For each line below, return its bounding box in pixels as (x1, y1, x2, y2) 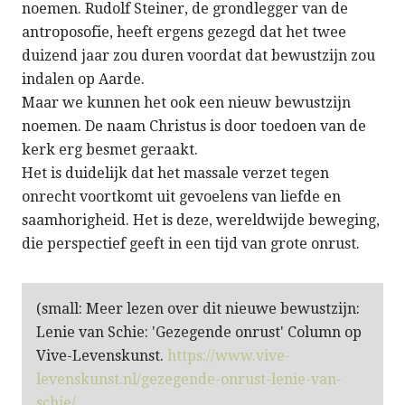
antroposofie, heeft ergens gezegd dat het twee (22, 23, 346, 41)
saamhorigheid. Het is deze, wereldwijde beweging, (22, 211, 380, 229)
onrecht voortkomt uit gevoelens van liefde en (22, 187, 341, 205)
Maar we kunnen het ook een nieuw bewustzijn (22, 93, 351, 111)
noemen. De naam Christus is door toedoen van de (22, 117, 366, 135)
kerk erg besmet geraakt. (22, 140, 198, 158)
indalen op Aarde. (22, 70, 145, 88)
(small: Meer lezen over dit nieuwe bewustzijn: (36, 299, 360, 317)
